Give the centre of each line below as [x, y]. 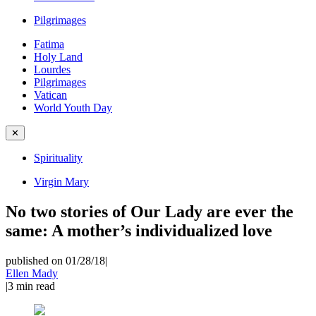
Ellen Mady [32, 273]
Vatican [50, 95]
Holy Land [58, 57]
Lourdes [52, 69]
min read [36, 286]
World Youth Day [73, 108]
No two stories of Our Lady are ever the [150, 211]
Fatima [49, 44]
